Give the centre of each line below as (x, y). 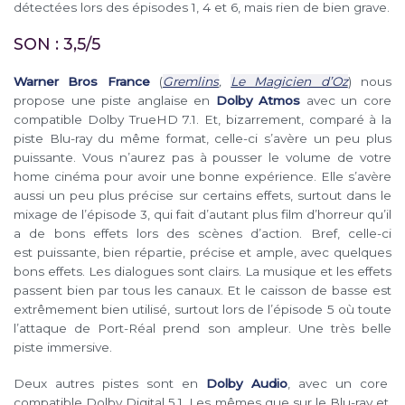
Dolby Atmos (258, 100)
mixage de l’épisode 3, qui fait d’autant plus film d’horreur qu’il (202, 214)
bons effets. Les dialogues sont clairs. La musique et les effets (202, 271)
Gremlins (190, 81)
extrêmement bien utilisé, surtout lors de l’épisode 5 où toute (202, 309)
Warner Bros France (82, 81)
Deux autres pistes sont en (110, 383)
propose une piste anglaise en (115, 100)
